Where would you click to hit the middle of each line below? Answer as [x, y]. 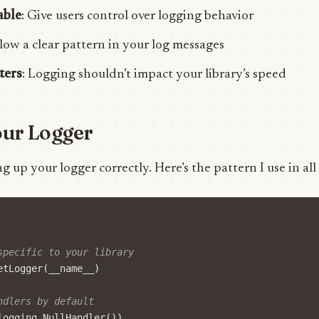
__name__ [71, 268]
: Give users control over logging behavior [137, 16]
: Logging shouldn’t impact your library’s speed [154, 74]
